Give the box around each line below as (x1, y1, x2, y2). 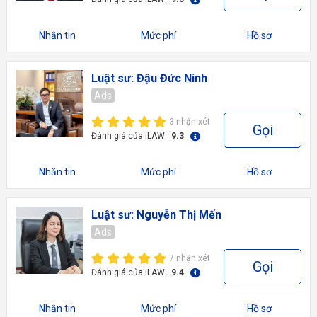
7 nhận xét (169, 253, 210, 264)
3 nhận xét (169, 117, 210, 127)
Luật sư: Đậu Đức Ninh (91, 71, 207, 86)
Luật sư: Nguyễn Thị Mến (91, 208, 221, 222)
